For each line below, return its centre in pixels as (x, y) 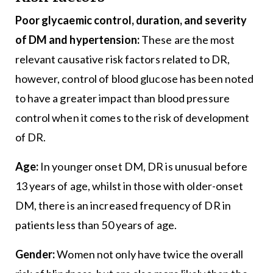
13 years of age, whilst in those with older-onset (129, 186)
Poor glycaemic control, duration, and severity (131, 20)
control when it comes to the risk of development (132, 118)
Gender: (35, 254)
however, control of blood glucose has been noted (134, 79)
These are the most (187, 40)
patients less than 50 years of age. (96, 225)
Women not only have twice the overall (149, 254)
